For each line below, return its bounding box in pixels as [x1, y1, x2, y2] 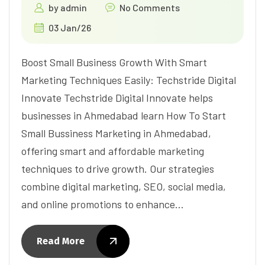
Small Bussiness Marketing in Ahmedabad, [21, 126, 211, 140]
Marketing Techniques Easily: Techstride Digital [21, 73, 236, 86]
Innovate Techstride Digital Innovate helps [21, 91, 213, 104]
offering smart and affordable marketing [21, 144, 204, 157]
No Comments [119, 1, 180, 13]
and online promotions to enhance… [21, 197, 184, 211]
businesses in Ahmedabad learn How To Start [21, 108, 226, 122]
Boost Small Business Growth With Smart [21, 55, 207, 69]
